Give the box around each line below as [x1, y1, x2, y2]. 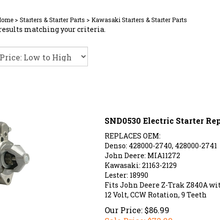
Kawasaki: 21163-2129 [104, 157, 177, 166]
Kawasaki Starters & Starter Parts [91, 16, 187, 24]
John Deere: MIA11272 [104, 147, 180, 156]
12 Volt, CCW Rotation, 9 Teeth [104, 186, 207, 195]
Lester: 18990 [104, 166, 148, 176]
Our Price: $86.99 [104, 201, 169, 211]
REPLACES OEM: [104, 127, 161, 137]
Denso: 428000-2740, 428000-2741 [104, 137, 217, 146]
